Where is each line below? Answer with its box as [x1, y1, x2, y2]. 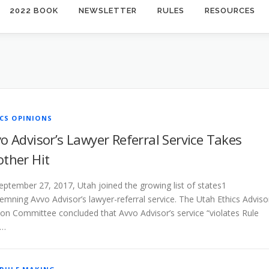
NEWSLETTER [79, 5, 137, 15]
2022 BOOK [10, 5, 58, 15]
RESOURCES [205, 5, 255, 15]
